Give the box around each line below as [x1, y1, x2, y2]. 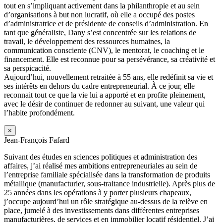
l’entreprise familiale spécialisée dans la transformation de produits [4, 170, 210, 179]
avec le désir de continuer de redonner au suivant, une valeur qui [4, 99, 205, 108]
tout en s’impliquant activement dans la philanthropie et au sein [4, 1, 200, 10]
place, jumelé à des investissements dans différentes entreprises [4, 206, 199, 215]
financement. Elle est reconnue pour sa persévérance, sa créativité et [4, 55, 215, 63]
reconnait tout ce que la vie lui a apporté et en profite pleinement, [4, 90, 206, 99]
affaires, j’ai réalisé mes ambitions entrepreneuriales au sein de [4, 161, 197, 170]
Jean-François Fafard [4, 135, 69, 144]
